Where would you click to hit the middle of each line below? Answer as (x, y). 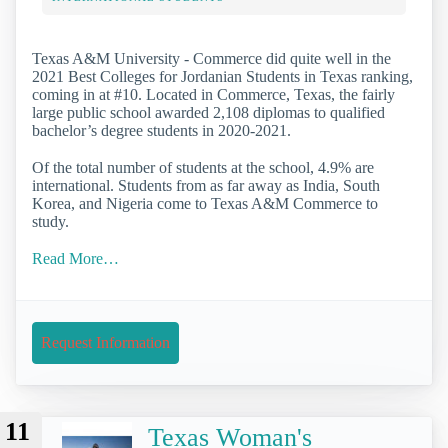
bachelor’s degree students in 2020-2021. (161, 130)
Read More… (75, 258)
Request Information (105, 343)
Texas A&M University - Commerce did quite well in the (211, 58)
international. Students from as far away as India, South (206, 185)
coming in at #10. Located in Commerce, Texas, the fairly (213, 94)
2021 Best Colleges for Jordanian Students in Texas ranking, (222, 76)
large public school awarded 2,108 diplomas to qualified (208, 112)
